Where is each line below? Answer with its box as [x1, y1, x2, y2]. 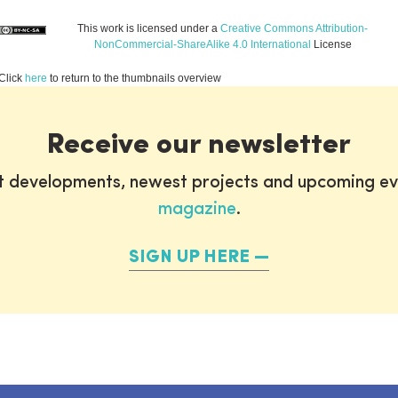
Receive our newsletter [47, 131, 351, 160]
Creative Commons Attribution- [220, 21, 369, 35]
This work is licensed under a [77, 21, 221, 35]
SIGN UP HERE [129, 248, 250, 267]
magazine [157, 200, 236, 219]
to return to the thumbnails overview [47, 71, 221, 84]
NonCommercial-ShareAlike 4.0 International [93, 37, 311, 51]
